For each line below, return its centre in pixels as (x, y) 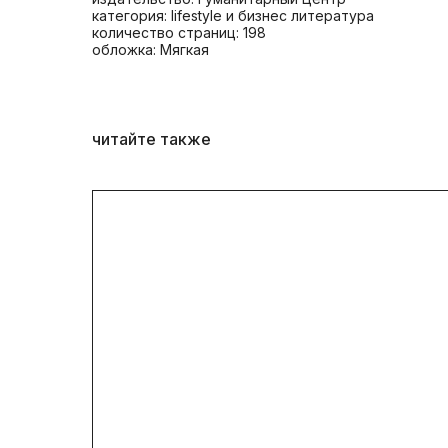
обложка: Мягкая (150, 49)
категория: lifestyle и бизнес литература (233, 15)
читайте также (151, 138)
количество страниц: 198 (179, 32)
